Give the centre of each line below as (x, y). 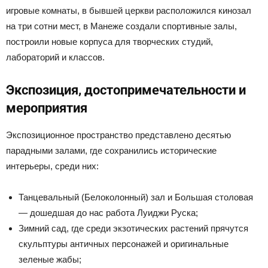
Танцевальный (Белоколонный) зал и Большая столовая (136, 197)
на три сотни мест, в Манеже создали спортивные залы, (121, 26)
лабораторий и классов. (55, 57)
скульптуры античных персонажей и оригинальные (124, 244)
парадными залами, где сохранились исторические (111, 151)
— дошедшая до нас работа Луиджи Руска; (108, 213)
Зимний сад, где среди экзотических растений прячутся (133, 229)
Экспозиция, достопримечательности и (126, 90)
